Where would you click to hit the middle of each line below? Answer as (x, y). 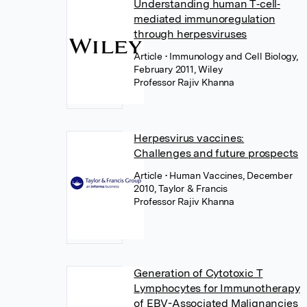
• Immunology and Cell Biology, (231, 56)
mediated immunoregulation (205, 19)
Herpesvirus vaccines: (189, 138)
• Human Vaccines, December (229, 175)
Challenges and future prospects (216, 153)
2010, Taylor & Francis (181, 188)
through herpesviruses (191, 34)
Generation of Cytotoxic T (198, 273)
